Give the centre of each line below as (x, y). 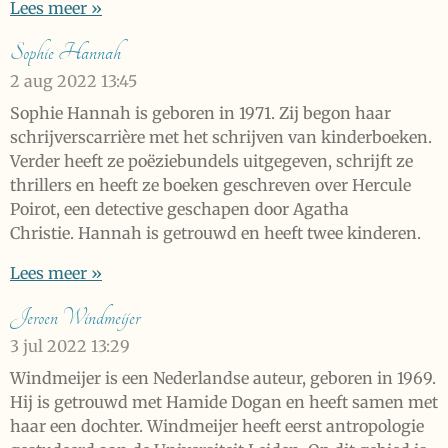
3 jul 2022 (48, 346)
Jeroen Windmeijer (75, 318)
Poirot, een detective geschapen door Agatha (179, 209)
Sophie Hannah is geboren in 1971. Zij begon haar (200, 113)
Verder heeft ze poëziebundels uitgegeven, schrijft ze (211, 161)
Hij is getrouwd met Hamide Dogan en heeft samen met (224, 402)
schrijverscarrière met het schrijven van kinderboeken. (221, 137)
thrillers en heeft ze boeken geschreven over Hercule (210, 185)
